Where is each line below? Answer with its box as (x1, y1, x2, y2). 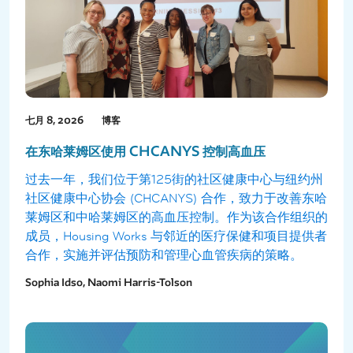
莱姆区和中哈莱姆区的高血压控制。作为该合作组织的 (25, 209, 328, 225)
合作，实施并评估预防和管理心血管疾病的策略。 (25, 247, 303, 263)
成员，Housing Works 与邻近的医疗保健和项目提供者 (25, 228, 327, 244)
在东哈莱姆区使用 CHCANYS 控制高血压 (25, 142, 266, 160)
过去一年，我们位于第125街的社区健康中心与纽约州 (25, 171, 323, 188)
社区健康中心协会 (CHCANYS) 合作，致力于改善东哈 (25, 190, 327, 206)
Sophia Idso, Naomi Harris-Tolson (25, 276, 192, 289)
